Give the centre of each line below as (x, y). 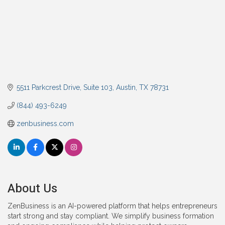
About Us (32, 188)
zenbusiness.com (45, 123)
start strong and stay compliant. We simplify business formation (111, 216)
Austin (126, 87)
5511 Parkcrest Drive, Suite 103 (64, 87)
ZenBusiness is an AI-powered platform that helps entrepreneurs (113, 206)
